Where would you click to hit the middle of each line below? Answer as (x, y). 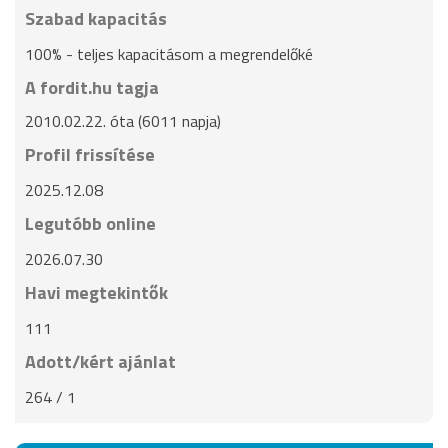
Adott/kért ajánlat (100, 361)
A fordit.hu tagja (92, 87)
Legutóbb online (90, 223)
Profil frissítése (90, 154)
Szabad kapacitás (96, 18)
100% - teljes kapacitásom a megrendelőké (169, 54)
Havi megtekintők (96, 292)
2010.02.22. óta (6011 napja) (123, 121)
